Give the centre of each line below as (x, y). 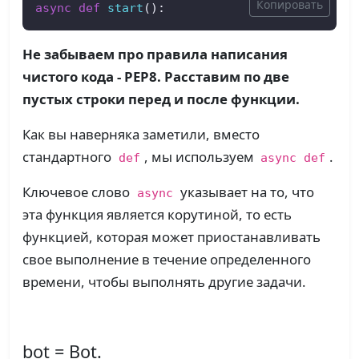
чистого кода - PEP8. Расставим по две (156, 76)
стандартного (69, 156)
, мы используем (200, 156)
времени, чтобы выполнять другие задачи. (164, 281)
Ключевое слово (78, 192)
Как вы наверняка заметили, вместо (141, 134)
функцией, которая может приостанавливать (171, 236)
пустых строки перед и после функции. (161, 99)
